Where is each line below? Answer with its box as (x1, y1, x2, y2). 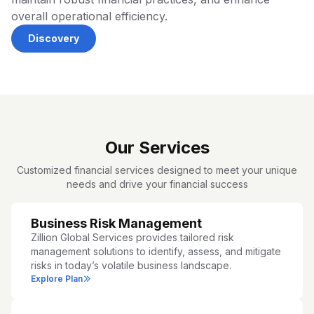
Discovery (28, 32, 79, 45)
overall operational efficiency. (11, 9, 168, 24)
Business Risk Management (31, 216, 202, 231)
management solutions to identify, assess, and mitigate (31, 245, 281, 258)
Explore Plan (31, 273, 83, 285)
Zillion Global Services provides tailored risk (31, 231, 234, 244)
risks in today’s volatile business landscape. (31, 259, 231, 272)
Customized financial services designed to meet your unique (17, 164, 297, 177)
